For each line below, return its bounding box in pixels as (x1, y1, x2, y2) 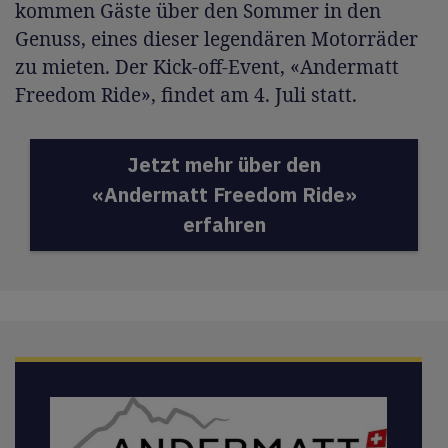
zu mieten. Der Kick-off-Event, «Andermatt (15, 54, 399, 81)
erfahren (182, 211, 266, 239)
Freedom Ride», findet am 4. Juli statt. (15, 82, 357, 109)
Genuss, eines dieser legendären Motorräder (15, 26, 418, 53)
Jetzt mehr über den (127, 151, 321, 179)
